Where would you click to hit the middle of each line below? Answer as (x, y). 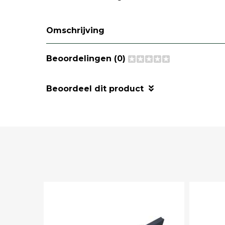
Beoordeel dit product (95, 88)
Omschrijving (75, 30)
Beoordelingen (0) (87, 58)
